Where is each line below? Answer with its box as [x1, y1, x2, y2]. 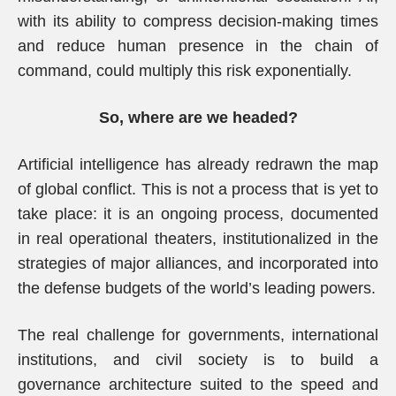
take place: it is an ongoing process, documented [18, 205, 378, 223]
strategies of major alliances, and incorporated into [18, 255, 378, 272]
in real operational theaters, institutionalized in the [18, 230, 378, 247]
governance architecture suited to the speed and [18, 376, 378, 393]
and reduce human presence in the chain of [18, 37, 378, 55]
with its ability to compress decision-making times [18, 12, 378, 30]
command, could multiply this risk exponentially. [18, 62, 352, 80]
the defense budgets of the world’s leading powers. [18, 279, 376, 297]
